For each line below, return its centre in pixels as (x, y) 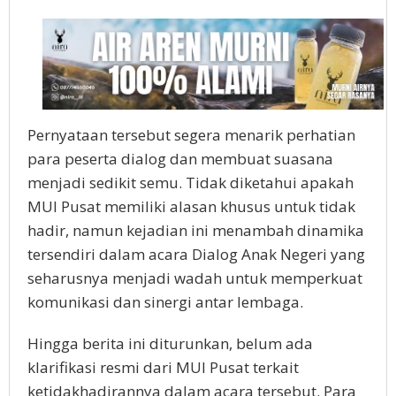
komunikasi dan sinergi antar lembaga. (165, 301)
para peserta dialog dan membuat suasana (180, 158)
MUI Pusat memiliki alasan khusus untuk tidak (191, 206)
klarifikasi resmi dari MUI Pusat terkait (163, 367)
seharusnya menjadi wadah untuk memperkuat (195, 278)
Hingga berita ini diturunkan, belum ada (170, 343)
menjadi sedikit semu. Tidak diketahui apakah (190, 182)
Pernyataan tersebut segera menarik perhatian (191, 134)
